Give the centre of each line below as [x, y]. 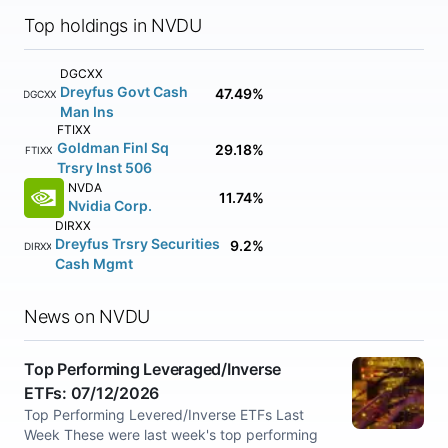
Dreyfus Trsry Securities [138, 243]
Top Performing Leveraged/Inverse [152, 369]
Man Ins [86, 111]
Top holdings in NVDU [113, 25]
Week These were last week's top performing [171, 434]
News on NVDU [87, 316]
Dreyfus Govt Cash [123, 91]
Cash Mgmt [94, 263]
